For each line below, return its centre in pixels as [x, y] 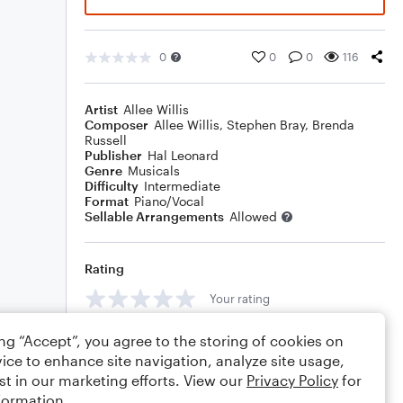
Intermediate [182, 186]
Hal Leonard [183, 155]
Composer [116, 125]
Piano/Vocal [169, 201]
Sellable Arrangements [154, 216]
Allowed [253, 216]
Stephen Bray [266, 125]
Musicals [154, 170]
